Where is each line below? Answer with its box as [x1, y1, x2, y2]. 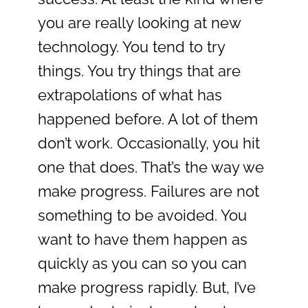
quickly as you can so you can [38, 254, 247, 272]
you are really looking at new [38, 13, 241, 32]
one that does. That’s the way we [38, 157, 264, 176]
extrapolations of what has [38, 85, 222, 104]
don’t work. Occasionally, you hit [38, 133, 260, 152]
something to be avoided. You [38, 206, 247, 224]
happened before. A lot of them [38, 109, 258, 128]
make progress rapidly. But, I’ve [38, 278, 256, 296]
